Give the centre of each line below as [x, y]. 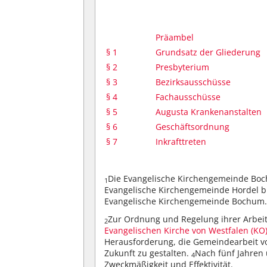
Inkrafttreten [181, 142]
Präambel [175, 37]
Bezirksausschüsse [193, 82]
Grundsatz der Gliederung [208, 52]
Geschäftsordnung [193, 127]
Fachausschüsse [188, 97]
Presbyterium [183, 67]
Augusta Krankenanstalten [209, 112]
